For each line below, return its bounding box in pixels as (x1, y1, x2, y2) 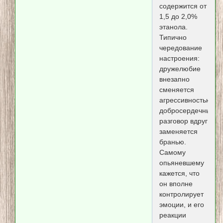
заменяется (159, 127, 198, 136)
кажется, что (159, 169, 200, 178)
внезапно (159, 75, 190, 84)
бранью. (159, 138, 186, 146)
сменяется (159, 86, 194, 94)
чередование (159, 44, 202, 52)
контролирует (159, 190, 204, 199)
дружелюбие (159, 65, 201, 73)
